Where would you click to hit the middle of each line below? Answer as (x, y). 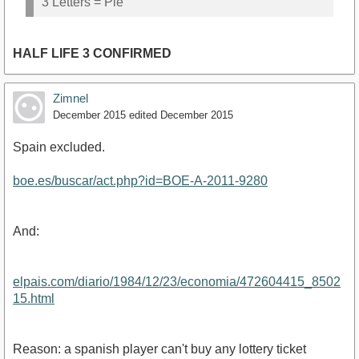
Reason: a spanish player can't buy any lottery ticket (159, 349)
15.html (34, 299)
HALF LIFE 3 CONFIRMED (92, 54)
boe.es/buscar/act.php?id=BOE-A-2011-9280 (140, 181)
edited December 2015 (181, 115)
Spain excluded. (59, 147)
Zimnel (71, 99)
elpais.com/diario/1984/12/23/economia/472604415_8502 (177, 282)
